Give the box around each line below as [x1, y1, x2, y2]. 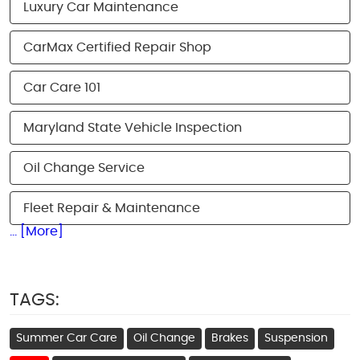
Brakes [211, 333, 248, 345]
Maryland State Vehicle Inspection [23, 121, 242, 135]
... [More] [10, 225, 63, 239]
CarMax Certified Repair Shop [23, 41, 211, 55]
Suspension [264, 333, 328, 345]
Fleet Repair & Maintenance [23, 202, 200, 215]
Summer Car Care [16, 333, 117, 345]
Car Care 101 [23, 81, 100, 95]
